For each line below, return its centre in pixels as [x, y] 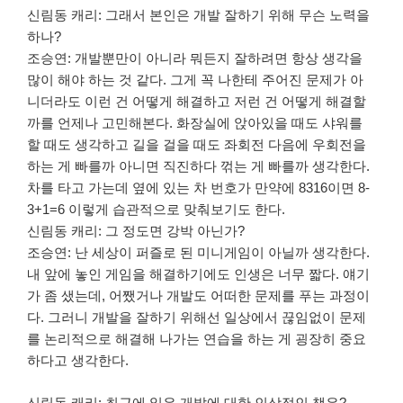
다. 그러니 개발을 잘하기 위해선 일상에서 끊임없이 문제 [197, 318]
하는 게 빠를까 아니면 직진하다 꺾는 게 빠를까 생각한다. [198, 166]
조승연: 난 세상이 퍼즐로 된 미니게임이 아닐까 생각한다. [198, 253]
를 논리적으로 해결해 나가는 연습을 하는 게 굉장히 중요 [197, 339]
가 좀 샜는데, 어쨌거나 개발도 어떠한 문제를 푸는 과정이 [198, 296]
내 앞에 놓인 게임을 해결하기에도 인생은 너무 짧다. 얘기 [198, 274]
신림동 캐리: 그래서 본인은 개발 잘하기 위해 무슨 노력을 [198, 15]
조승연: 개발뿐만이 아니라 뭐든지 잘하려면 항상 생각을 [195, 58]
